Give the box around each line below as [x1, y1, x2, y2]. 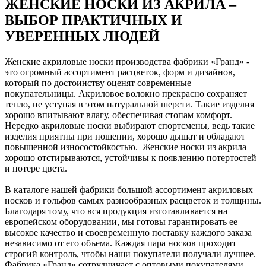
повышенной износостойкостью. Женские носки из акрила [5, 141, 246, 152]
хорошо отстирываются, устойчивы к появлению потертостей [5, 152, 256, 163]
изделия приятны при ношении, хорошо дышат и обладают [5, 131, 245, 141]
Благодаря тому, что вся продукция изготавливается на [5, 205, 227, 216]
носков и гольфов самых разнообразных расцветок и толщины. [5, 195, 261, 205]
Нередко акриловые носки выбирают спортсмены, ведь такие [5, 120, 255, 131]
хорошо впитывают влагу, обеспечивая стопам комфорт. [5, 109, 232, 120]
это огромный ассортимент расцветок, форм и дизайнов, [5, 66, 235, 77]
